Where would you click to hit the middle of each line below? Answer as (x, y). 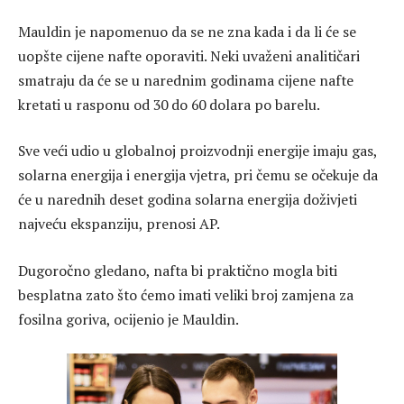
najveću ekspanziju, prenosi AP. (119, 224)
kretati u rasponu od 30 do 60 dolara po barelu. (169, 104)
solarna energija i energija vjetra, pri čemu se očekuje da (198, 175)
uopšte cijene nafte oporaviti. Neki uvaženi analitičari (189, 55)
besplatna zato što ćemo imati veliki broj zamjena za (186, 294)
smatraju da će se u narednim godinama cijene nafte (186, 80)
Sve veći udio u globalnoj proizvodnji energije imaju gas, (197, 151)
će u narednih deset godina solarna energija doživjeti (188, 200)
